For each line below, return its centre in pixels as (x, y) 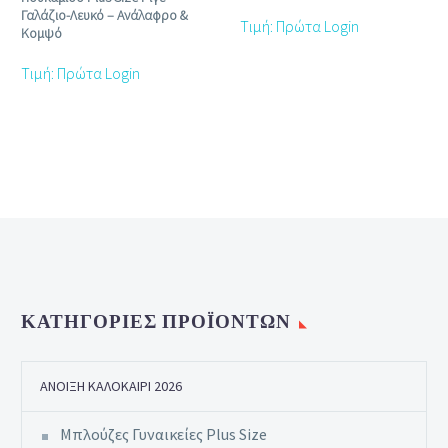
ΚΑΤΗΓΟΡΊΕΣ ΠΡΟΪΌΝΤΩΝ (156, 321)
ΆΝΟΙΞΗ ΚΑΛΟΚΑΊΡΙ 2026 (111, 386)
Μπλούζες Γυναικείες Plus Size (163, 434)
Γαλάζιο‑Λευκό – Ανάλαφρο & (104, 14)
